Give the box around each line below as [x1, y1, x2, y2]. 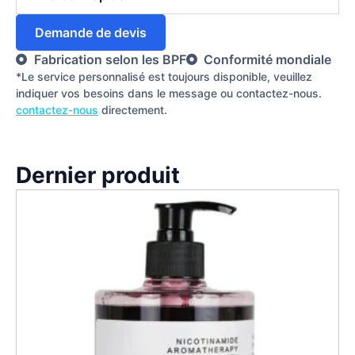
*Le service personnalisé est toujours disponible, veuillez [16, 70, 312, 84]
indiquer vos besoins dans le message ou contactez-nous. [16, 86, 322, 101]
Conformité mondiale [204, 52, 331, 68]
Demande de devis [35, 25, 147, 41]
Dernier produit [16, 161, 180, 189]
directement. [98, 103, 167, 117]
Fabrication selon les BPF [33, 52, 186, 68]
